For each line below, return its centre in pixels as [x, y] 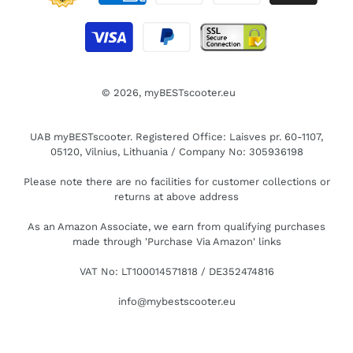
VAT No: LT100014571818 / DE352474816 [176, 271]
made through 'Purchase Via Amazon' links [176, 241]
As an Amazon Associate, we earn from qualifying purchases [176, 226]
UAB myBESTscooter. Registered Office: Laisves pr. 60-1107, [176, 136]
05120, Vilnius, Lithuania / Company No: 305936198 [176, 151]
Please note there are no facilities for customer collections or [176, 181]
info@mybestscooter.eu [176, 301]
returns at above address [176, 196]
